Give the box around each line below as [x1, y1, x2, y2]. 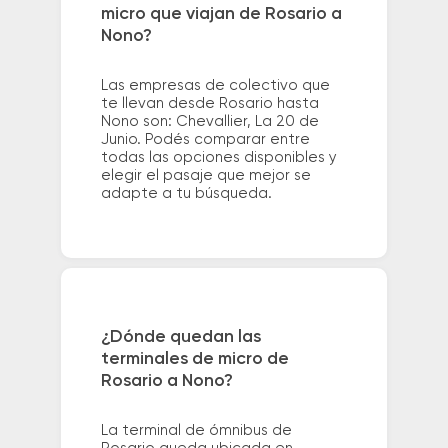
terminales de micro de [100, 349, 289, 368]
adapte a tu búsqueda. [100, 186, 272, 202]
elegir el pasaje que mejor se [100, 168, 311, 184]
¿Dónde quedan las [100, 327, 261, 346]
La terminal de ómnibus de [100, 422, 292, 438]
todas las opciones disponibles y [100, 150, 337, 166]
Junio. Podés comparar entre [100, 132, 310, 148]
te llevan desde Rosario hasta [100, 96, 319, 112]
